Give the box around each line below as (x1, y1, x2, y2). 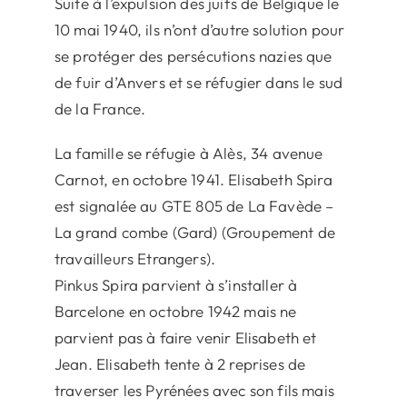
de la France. (54, 98, 146, 118)
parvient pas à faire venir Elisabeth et (54, 327, 317, 347)
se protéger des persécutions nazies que (54, 45, 333, 65)
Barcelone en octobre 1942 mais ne (54, 301, 297, 321)
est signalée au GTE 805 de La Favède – (54, 195, 334, 215)
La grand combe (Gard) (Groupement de (54, 222, 336, 242)
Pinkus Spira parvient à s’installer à (54, 274, 298, 294)
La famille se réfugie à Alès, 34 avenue (54, 143, 323, 163)
